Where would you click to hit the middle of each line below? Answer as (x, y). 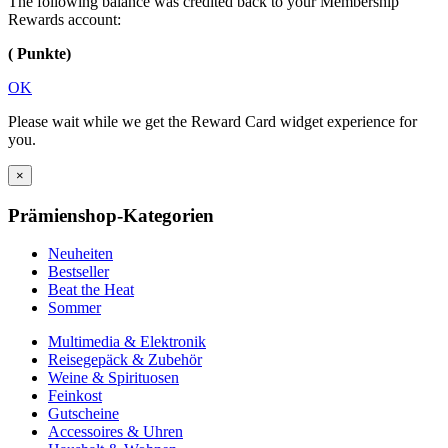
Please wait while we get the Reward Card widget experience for (212, 121)
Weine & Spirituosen (113, 378)
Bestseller (78, 272)
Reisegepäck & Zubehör (125, 360)
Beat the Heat (91, 290)
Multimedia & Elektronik (127, 342)
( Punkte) (39, 53)
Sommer (74, 308)
